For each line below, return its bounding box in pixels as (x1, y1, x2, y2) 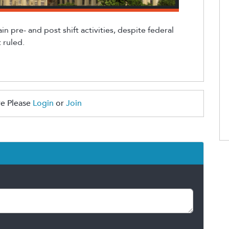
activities (81, 25, 113, 36)
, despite (113, 25, 146, 36)
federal (148, 25, 174, 36)
